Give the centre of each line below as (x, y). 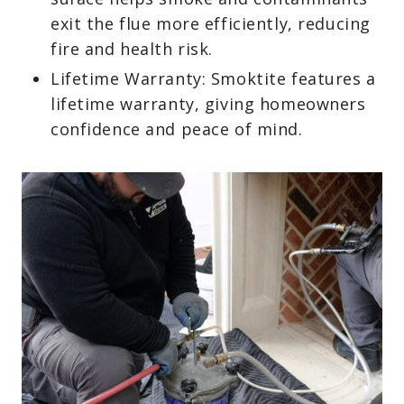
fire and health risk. (132, 49)
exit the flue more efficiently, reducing (211, 23)
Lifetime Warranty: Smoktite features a (213, 78)
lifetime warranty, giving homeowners (208, 104)
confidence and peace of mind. (177, 129)
